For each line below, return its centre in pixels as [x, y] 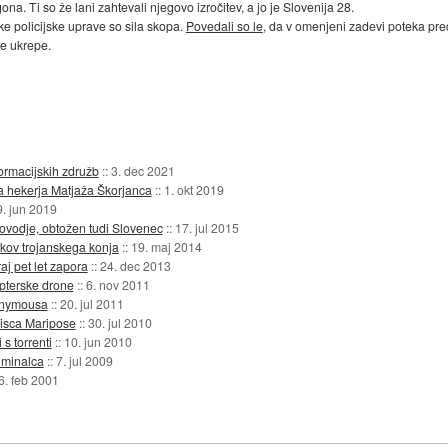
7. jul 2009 [84, 360]
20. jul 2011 [91, 303]
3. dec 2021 [142, 170]
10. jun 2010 [97, 341]
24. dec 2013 [135, 265]
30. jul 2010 [119, 322]
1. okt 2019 [193, 189]
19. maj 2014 [166, 246]
